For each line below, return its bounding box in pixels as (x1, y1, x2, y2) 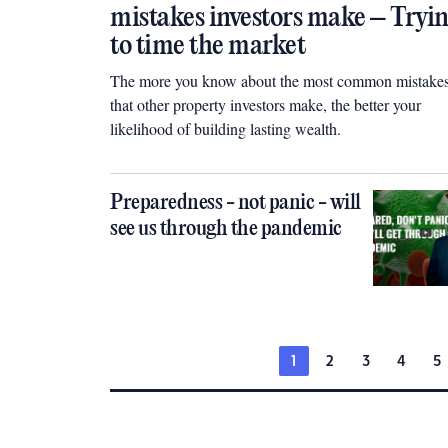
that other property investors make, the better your (110, 94, 421, 115)
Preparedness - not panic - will (110, 191, 361, 215)
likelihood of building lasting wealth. (110, 118, 356, 139)
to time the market (110, 31, 305, 62)
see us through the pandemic (110, 217, 342, 241)
